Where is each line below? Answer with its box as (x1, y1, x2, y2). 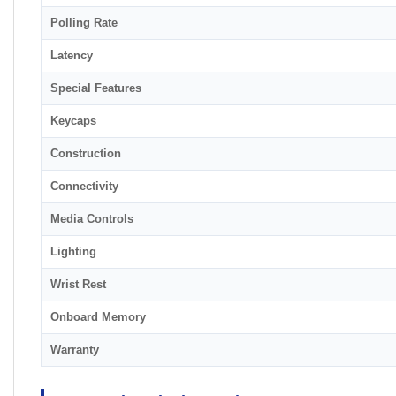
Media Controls (50, 212, 133, 226)
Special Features (50, 81, 141, 95)
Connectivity (50, 179, 118, 194)
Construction (50, 147, 121, 161)
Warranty (50, 343, 99, 357)
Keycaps (50, 114, 96, 128)
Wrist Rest (50, 278, 106, 292)
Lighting (50, 245, 96, 259)
